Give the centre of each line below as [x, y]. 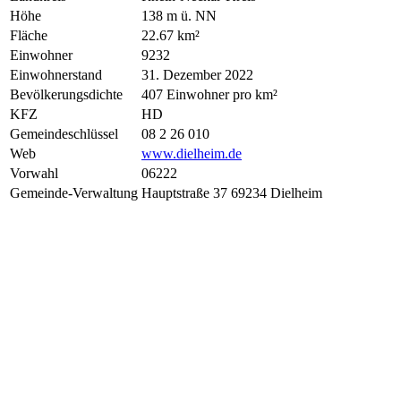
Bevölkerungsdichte [66, 94]
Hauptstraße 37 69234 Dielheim [232, 192]
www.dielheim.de [192, 153]
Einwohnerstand [56, 74]
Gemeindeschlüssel [64, 133]
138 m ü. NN [179, 15]
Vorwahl [34, 173]
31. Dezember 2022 [197, 74]
